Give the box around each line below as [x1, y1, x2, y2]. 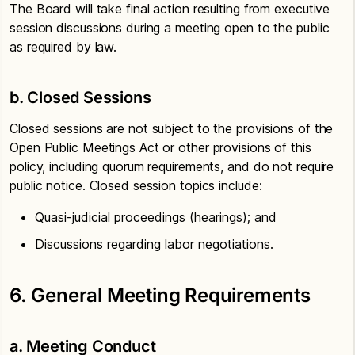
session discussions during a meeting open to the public [10, 20, 330, 36]
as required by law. [10, 39, 117, 55]
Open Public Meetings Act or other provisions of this [10, 139, 311, 155]
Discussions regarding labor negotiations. [35, 236, 273, 252]
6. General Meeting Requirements [10, 284, 311, 307]
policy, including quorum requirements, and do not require [10, 158, 334, 174]
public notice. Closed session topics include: [10, 177, 262, 193]
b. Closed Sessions [10, 88, 151, 107]
